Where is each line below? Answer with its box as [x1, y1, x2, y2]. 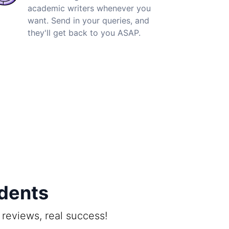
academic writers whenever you [28, 3, 151, 13]
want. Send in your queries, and [28, 15, 149, 26]
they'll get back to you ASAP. [28, 27, 141, 38]
